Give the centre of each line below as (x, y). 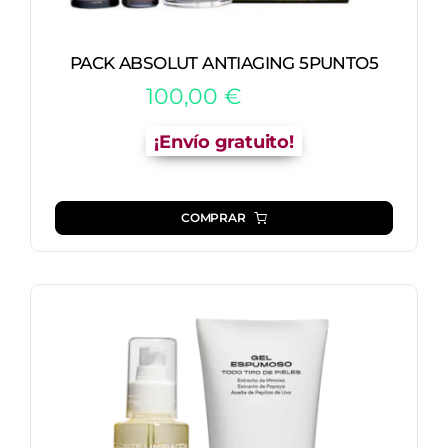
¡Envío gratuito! (224, 141)
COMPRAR (213, 217)
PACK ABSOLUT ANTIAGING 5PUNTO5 (224, 62)
